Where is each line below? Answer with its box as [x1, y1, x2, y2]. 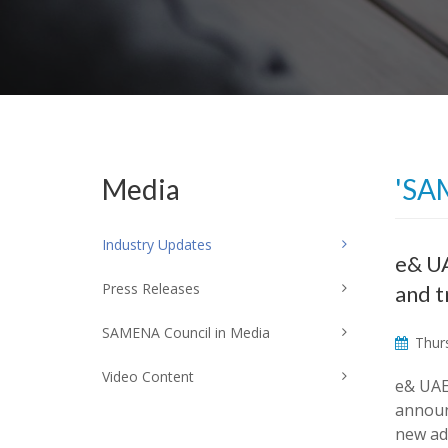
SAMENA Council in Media [102, 323, 270, 342]
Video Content [102, 367, 194, 386]
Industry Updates [102, 235, 212, 254]
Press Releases [102, 279, 200, 298]
